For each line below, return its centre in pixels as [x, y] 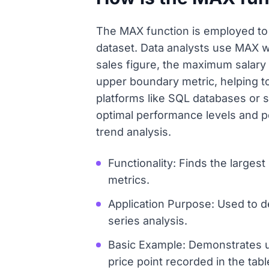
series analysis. [148, 221]
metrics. [129, 180]
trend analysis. [134, 132]
